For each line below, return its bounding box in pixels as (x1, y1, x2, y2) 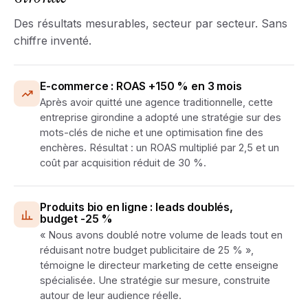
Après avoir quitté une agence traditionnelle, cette (40, 96, 273, 108)
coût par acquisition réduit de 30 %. (40, 157, 206, 168)
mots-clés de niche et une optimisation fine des (40, 126, 263, 138)
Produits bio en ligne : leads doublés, (40, 200, 233, 214)
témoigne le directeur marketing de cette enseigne (40, 259, 278, 271)
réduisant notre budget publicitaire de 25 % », (40, 244, 254, 256)
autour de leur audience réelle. (40, 289, 181, 301)
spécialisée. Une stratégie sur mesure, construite (40, 274, 270, 286)
